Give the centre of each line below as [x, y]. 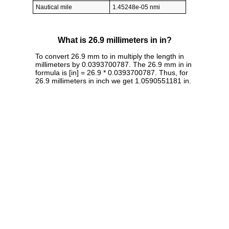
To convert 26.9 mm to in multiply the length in [110, 56]
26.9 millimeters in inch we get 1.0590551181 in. [113, 81]
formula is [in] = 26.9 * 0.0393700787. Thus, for [112, 72]
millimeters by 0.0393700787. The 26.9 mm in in [113, 64]
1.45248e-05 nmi [136, 7]
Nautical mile [54, 7]
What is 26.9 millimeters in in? [114, 40]
